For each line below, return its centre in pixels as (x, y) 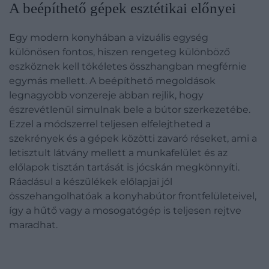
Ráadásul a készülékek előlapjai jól (91, 182)
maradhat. (33, 225)
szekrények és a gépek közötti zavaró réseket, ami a (133, 138)
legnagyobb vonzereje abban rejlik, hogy (106, 95)
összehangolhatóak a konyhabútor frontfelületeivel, (133, 196)
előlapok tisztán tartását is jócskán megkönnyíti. (124, 167)
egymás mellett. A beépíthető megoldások (112, 81)
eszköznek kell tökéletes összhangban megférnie (128, 66)
